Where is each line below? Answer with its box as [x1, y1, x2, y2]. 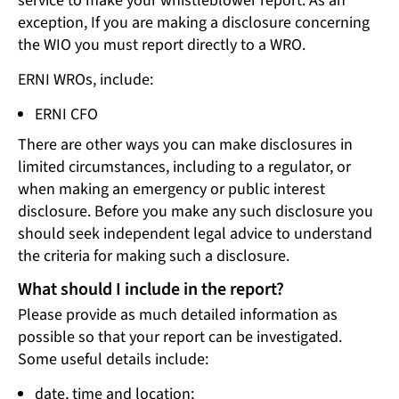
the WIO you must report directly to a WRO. [18, 33, 305, 56]
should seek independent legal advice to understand [18, 223, 372, 246]
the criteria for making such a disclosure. [18, 245, 289, 268]
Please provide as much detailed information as [18, 303, 338, 326]
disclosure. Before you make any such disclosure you [18, 200, 373, 224]
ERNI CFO [34, 102, 98, 126]
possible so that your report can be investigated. [18, 325, 342, 348]
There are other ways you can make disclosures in [18, 134, 353, 157]
